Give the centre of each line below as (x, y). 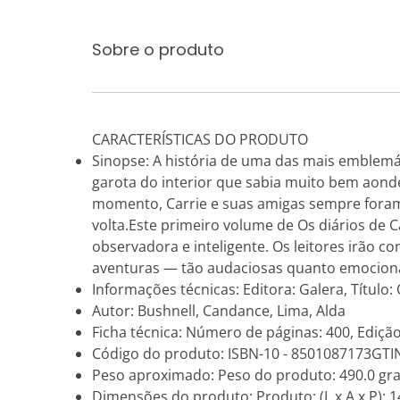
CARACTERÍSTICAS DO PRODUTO (200, 139)
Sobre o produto (158, 50)
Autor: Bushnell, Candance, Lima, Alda (219, 311)
